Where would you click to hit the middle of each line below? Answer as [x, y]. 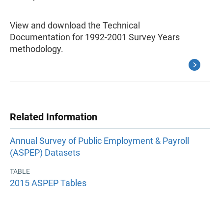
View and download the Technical [75, 25]
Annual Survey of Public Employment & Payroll [99, 141]
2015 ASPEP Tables [48, 183]
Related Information [54, 117]
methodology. [37, 49]
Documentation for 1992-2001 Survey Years [95, 37]
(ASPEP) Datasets [45, 153]
